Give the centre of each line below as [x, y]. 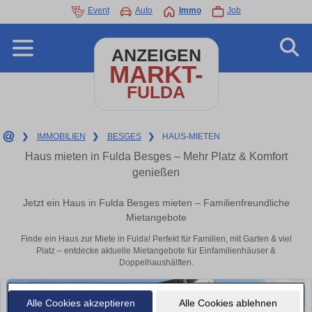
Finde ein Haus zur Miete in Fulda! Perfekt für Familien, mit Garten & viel [156, 239]
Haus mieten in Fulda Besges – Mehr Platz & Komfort [156, 156]
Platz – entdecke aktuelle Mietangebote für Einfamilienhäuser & [156, 251]
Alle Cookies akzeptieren [80, 303]
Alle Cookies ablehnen [228, 303]
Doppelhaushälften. [156, 263]
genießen [156, 172]
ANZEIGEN [156, 55]
